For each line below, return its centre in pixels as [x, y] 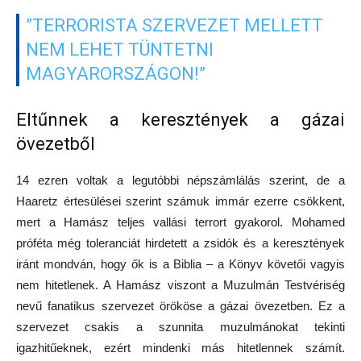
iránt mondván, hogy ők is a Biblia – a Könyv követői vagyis [180, 264]
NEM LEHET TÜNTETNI [120, 50]
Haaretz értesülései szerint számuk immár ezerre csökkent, [180, 201]
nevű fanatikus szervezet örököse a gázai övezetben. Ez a [180, 306]
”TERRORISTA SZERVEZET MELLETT [174, 26]
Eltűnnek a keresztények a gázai [180, 120]
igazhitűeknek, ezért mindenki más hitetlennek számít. [180, 348]
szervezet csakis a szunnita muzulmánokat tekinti [180, 327]
